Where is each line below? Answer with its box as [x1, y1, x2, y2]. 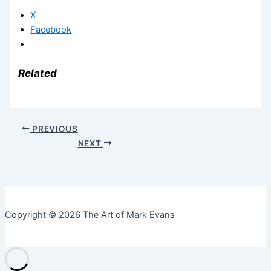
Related [18, 66, 57, 79]
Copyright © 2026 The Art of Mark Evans [5, 209, 175, 220]
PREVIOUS [30, 123, 78, 134]
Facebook [30, 24, 72, 35]
